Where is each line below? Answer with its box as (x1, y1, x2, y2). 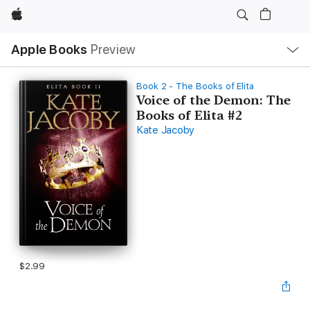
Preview (90, 42, 136, 57)
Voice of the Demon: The (136, 93, 291, 107)
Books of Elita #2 (136, 108, 242, 122)
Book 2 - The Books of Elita (136, 81, 255, 91)
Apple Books (11, 42, 88, 57)
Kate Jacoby (136, 124, 195, 136)
